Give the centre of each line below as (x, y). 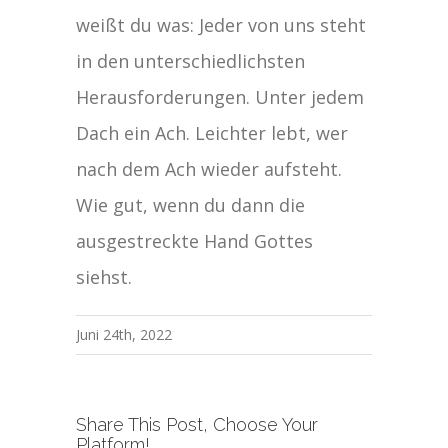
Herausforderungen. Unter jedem (220, 97)
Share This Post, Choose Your (197, 425)
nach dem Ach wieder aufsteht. (209, 169)
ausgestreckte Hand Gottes (195, 241)
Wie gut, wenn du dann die (191, 205)
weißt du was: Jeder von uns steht (221, 25)
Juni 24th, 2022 (124, 335)
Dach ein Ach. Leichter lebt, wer (212, 133)
